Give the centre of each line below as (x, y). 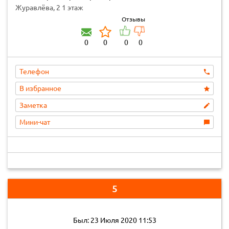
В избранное (40, 88)
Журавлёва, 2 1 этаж (49, 8)
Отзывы (133, 19)
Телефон (34, 72)
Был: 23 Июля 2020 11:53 (114, 220)
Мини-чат (35, 122)
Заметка (33, 105)
